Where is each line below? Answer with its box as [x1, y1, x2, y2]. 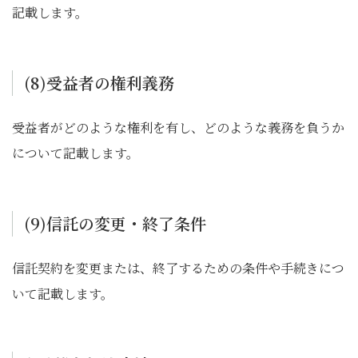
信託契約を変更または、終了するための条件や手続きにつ [12, 259, 344, 277]
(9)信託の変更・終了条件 [24, 212, 206, 235]
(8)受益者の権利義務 [24, 71, 174, 94]
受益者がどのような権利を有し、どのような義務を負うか [12, 118, 344, 137]
